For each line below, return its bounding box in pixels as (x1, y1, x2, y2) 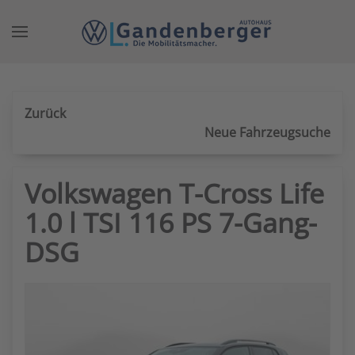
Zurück (25, 105, 66, 122)
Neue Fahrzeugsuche (204, 124, 330, 141)
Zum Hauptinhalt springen (44, 44, 201, 62)
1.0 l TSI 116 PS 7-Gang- (25, 204, 317, 241)
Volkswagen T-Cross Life (25, 175, 324, 212)
